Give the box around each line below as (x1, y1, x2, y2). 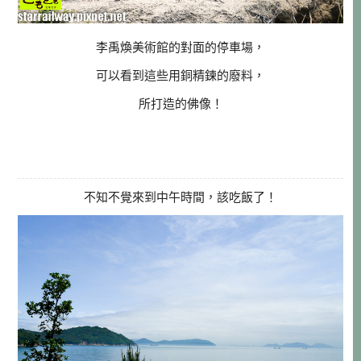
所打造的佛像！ (138, 97, 223, 111)
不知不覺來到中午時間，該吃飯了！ (84, 190, 277, 205)
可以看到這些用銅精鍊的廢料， (96, 68, 265, 83)
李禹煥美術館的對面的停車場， (96, 40, 265, 55)
